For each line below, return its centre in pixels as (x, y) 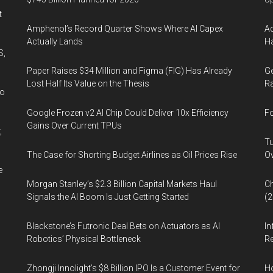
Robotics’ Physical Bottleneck (84, 239)
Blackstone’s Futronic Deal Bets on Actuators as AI (123, 226)
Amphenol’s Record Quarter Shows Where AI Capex (125, 29)
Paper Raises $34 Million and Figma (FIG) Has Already (129, 71)
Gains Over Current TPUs (74, 126)
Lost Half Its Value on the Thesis (88, 83)
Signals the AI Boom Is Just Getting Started (108, 197)
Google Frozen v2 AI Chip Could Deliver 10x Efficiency (128, 113)
